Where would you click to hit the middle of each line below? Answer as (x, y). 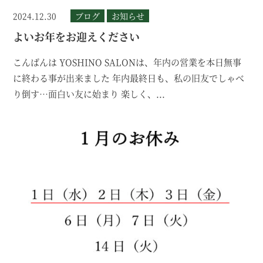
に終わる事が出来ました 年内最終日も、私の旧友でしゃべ (129, 78)
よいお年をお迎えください (77, 37)
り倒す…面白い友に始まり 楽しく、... (89, 94)
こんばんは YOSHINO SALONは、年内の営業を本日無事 (127, 62)
